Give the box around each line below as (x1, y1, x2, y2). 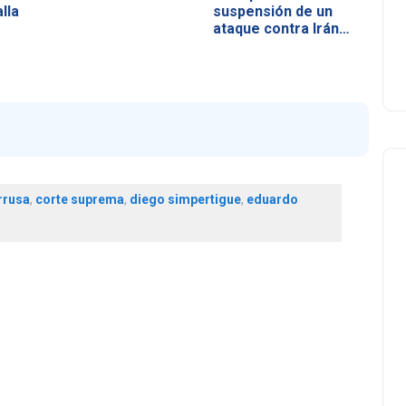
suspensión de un (212, 2, 333, 20)
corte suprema (34, 192, 124, 208)
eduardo (246, 192, 298, 208)
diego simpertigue (129, 192, 241, 208)
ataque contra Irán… (212, 19, 350, 37)
